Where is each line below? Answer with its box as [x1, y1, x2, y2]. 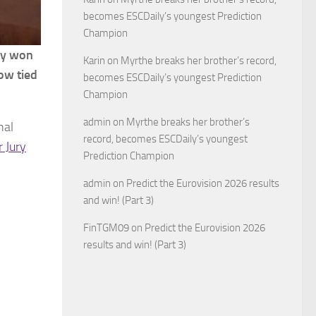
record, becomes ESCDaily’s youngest [83, 132, 248, 145]
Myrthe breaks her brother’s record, [121, 54, 276, 67]
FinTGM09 [83, 221, 129, 234]
